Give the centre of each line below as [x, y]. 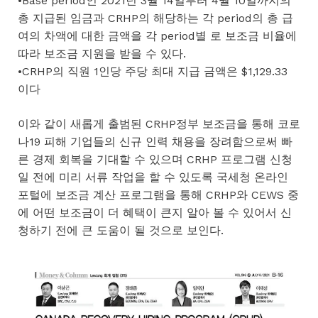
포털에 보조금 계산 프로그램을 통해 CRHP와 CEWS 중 [158, 194]
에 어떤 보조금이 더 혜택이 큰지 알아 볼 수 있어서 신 [155, 212]
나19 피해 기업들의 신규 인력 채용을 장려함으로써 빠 [155, 141]
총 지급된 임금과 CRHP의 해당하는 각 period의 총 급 [155, 18]
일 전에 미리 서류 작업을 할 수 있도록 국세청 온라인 [153, 177]
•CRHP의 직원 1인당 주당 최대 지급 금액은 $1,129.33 [153, 71]
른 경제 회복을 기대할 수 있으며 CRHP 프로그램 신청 [155, 159]
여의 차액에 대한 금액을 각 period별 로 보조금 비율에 [157, 35]
